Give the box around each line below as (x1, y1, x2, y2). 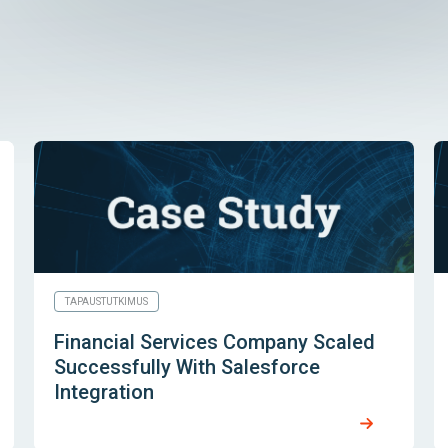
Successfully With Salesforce (53, 355, 320, 380)
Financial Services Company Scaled (53, 330, 375, 355)
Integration (53, 380, 154, 405)
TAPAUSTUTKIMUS (64, 296, 148, 308)
